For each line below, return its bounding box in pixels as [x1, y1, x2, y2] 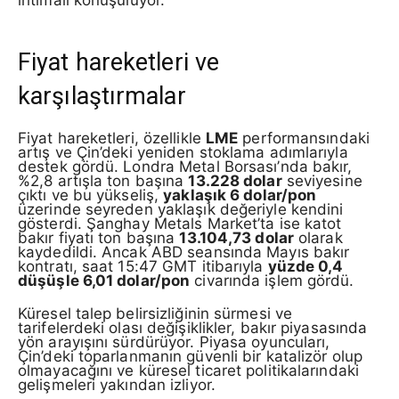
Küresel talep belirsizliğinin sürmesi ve [18, 305, 293, 323]
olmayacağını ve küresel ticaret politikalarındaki [18, 362, 359, 380]
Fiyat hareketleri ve [18, 47, 220, 77]
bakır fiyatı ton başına [18, 229, 180, 248]
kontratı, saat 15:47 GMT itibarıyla [18, 257, 268, 276]
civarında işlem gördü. [190, 272, 354, 290]
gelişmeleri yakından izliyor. [18, 376, 216, 395]
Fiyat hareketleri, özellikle [18, 129, 206, 148]
